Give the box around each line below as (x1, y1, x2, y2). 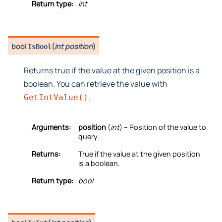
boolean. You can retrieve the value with (24, 78, 167, 89)
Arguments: (32, 122, 71, 132)
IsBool (28, 42, 52, 51)
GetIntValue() (24, 92, 88, 102)
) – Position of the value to (119, 122, 206, 132)
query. (78, 131, 99, 141)
